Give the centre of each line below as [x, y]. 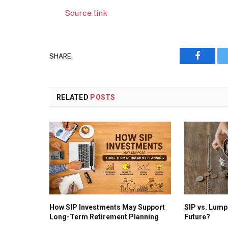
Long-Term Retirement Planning [104, 217]
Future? [197, 217]
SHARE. [61, 56]
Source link [86, 13]
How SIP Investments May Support [107, 207]
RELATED [74, 97]
